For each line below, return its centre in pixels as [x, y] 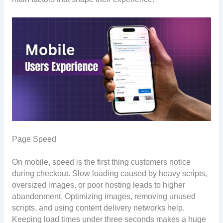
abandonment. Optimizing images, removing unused [104, 197]
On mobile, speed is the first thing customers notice [101, 162]
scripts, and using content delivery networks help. [98, 208]
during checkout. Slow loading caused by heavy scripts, [109, 174]
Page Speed [34, 139]
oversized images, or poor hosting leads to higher [98, 185]
